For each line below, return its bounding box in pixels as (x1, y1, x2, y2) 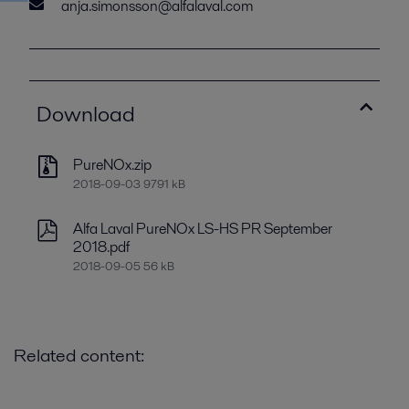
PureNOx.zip (73, 154, 152, 176)
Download (37, 99, 135, 130)
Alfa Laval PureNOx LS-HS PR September (73, 218, 332, 240)
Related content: (14, 342, 144, 369)
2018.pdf (73, 236, 130, 258)
